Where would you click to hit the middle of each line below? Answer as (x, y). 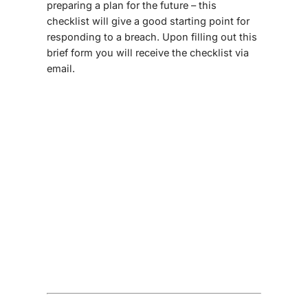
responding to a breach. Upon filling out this (152, 37)
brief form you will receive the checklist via (148, 53)
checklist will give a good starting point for (148, 21)
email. (61, 69)
